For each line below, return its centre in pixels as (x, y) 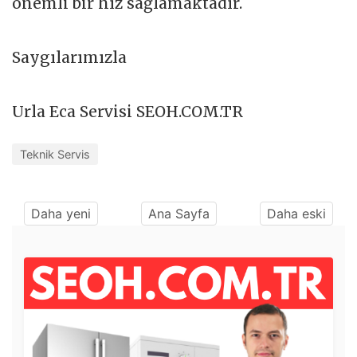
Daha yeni (61, 214)
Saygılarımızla (71, 58)
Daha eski (296, 214)
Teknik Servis (55, 155)
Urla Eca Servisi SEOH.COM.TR (127, 112)
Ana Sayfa (179, 214)
